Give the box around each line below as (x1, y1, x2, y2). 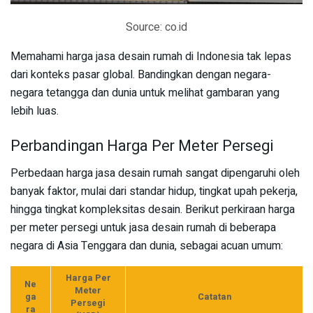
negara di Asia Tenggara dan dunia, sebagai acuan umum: (10, 237, 283, 254)
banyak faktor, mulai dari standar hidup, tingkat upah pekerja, (10, 182, 298, 200)
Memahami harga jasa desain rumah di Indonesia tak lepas (10, 48, 291, 66)
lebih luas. (10, 103, 59, 120)
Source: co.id (126, 19, 187, 36)
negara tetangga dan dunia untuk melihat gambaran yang (10, 85, 279, 102)
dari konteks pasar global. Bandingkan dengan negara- (10, 66, 271, 84)
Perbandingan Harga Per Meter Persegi (10, 134, 274, 157)
